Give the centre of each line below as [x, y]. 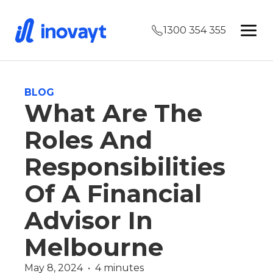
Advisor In [89, 220]
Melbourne [94, 247]
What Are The [113, 113]
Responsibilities [125, 167]
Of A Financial [113, 193]
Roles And [88, 140]
